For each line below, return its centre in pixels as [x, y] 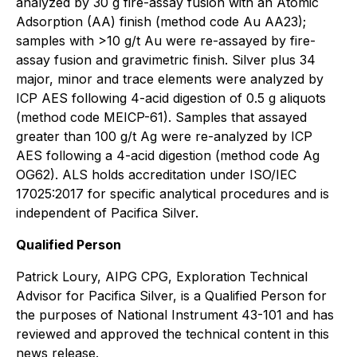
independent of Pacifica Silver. [107, 212]
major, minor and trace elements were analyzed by [170, 78]
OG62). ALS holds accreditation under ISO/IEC [156, 174]
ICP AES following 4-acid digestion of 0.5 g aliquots [171, 98]
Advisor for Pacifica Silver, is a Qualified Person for [171, 295]
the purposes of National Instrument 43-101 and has [175, 314]
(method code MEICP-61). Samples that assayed [161, 117]
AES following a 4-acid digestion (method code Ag [168, 155]
